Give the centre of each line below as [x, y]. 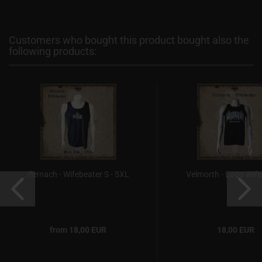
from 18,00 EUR [78, 230]
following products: [53, 51]
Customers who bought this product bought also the [129, 40]
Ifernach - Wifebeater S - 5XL [78, 174]
